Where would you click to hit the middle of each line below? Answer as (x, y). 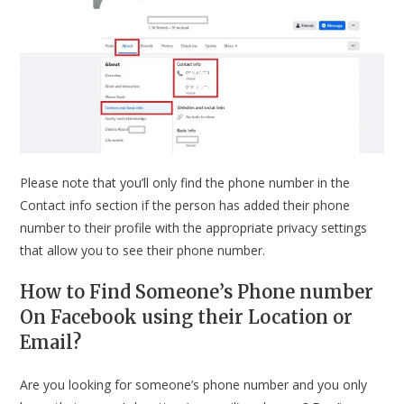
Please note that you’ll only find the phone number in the (185, 182)
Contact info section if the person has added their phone (185, 205)
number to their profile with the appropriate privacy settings (194, 227)
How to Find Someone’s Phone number (197, 291)
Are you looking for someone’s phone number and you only (194, 384)
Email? (51, 342)
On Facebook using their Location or (187, 317)
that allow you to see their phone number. (143, 250)
